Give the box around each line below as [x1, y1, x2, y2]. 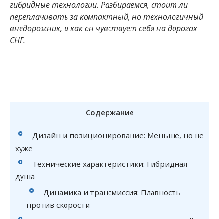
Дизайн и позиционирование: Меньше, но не [32, 130, 204, 140]
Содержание [85, 107, 134, 117]
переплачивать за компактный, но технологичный [10, 11, 203, 22]
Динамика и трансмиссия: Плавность [43, 187, 181, 197]
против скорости [26, 199, 90, 210]
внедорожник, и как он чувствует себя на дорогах [10, 23, 197, 34]
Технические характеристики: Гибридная [32, 158, 187, 169]
